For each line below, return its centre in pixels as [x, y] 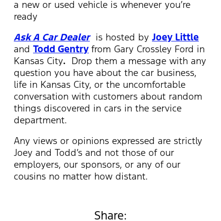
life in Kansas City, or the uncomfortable [100, 84]
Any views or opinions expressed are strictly [108, 140]
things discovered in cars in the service [98, 108]
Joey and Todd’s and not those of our [94, 152]
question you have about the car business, [105, 72]
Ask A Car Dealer [52, 37]
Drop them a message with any [136, 60]
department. [40, 120]
